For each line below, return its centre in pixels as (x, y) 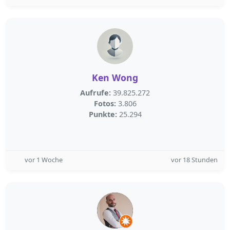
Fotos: (105, 103)
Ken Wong (115, 78)
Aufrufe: (95, 93)
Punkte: (103, 114)
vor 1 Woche (44, 160)
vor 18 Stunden (194, 160)
